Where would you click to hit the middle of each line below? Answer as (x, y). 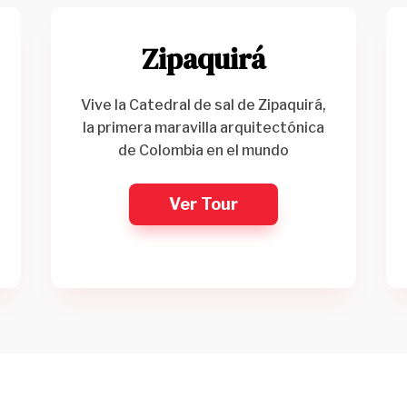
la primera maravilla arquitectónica (203, 127)
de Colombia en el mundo (203, 150)
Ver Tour (203, 203)
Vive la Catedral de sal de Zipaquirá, (203, 104)
